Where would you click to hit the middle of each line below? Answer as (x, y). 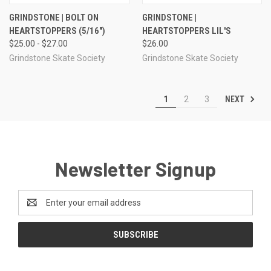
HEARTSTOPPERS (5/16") (57, 31)
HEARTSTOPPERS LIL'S (186, 31)
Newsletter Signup (135, 168)
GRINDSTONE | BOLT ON (54, 17)
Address (34, 208)
